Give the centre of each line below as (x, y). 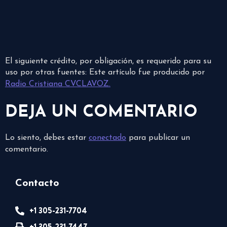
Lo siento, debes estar (47, 138)
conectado (107, 138)
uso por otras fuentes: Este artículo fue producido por (105, 73)
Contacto (37, 184)
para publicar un (158, 138)
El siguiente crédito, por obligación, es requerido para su (108, 62)
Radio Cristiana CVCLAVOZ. (58, 84)
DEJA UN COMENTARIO (101, 113)
